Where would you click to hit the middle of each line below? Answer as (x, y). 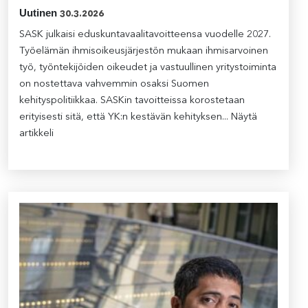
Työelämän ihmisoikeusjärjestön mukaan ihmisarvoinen (144, 52)
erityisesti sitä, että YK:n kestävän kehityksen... (125, 118)
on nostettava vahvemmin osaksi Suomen (114, 85)
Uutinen (38, 13)
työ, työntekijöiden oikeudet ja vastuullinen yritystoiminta (148, 68)
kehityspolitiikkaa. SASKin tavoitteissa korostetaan (132, 101)
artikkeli (36, 134)
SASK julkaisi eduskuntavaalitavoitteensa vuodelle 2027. (145, 35)
